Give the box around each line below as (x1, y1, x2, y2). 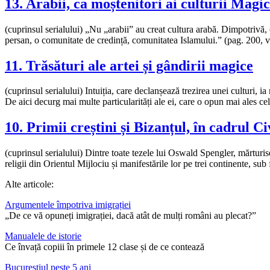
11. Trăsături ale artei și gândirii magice (5, 57, 253, 74)
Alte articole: (5, 179, 54, 190)
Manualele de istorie (5, 231, 81, 242)
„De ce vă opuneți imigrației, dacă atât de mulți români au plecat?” (5, 210, 256, 221)
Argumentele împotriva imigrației (5, 199, 131, 210)
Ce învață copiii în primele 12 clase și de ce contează (5, 242, 204, 253)
